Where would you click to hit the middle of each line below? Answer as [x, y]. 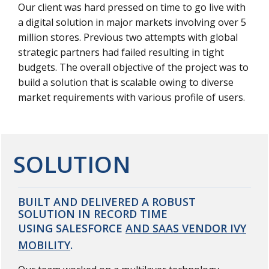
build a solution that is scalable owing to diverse [126, 82]
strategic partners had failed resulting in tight [121, 52]
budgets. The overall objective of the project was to [133, 67]
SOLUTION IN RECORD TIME [93, 213]
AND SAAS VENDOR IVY [186, 228]
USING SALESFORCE [72, 228]
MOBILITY [44, 245]
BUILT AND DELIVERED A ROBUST [107, 201]
